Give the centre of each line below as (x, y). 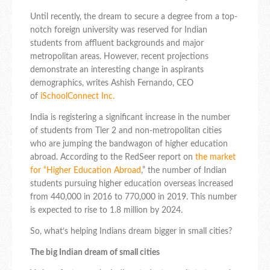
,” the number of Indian (184, 171)
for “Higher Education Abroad (86, 171)
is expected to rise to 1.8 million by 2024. (106, 211)
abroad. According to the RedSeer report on (113, 158)
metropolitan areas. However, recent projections (119, 57)
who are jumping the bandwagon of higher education (129, 144)
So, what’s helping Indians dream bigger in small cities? (131, 232)
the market (215, 158)
